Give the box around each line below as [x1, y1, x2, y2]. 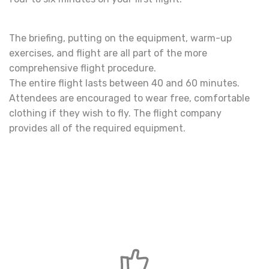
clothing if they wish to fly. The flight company [9, 107, 222, 119]
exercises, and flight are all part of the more [9, 47, 207, 59]
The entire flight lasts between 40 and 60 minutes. [9, 77, 240, 89]
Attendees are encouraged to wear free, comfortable [9, 92, 250, 104]
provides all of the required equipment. [9, 122, 186, 134]
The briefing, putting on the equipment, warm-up [9, 32, 232, 44]
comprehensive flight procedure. [9, 62, 156, 74]
